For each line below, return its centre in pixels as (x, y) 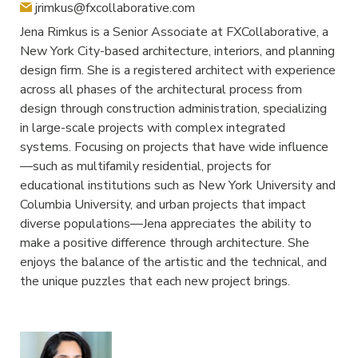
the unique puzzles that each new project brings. (155, 281)
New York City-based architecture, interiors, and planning (177, 51)
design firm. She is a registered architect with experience (178, 70)
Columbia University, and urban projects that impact (163, 205)
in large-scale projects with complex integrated (153, 128)
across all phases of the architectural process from (161, 89)
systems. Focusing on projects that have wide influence (174, 147)
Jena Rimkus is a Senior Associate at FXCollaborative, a (174, 32)
